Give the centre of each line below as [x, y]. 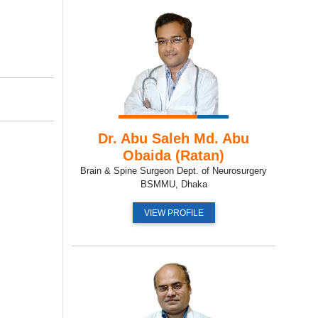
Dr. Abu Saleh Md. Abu [174, 138]
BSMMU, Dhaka [174, 184]
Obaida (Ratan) [174, 155]
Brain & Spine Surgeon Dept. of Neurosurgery [174, 170]
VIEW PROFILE [174, 213]
